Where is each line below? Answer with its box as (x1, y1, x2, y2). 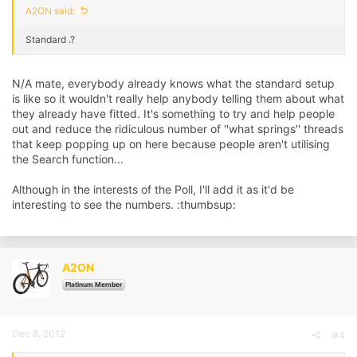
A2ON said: (25, 5, 75, 18)
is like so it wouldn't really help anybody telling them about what (12, 92, 344, 106)
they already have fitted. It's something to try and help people (12, 107, 335, 121)
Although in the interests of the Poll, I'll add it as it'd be (12, 182, 294, 197)
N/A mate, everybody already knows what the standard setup (12, 76, 335, 91)
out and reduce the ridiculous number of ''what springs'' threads (12, 122, 343, 136)
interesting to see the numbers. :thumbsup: (12, 198, 236, 212)
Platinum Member (65, 280, 122, 289)
